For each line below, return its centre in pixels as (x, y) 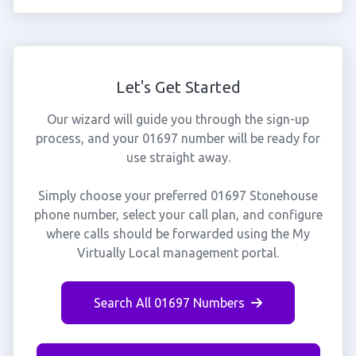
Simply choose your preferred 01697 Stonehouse (178, 195)
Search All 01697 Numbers (169, 303)
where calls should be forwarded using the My (178, 234)
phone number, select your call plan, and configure (178, 215)
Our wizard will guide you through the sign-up (178, 119)
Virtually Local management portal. (178, 253)
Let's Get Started (178, 87)
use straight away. (178, 157)
